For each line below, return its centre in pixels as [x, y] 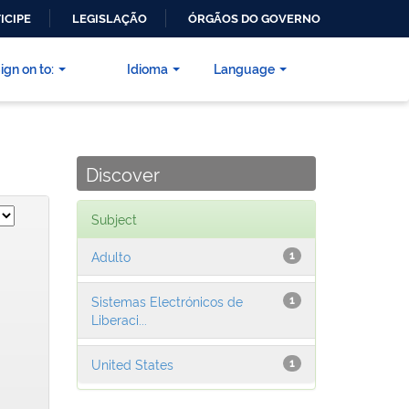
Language [244, 68]
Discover [122, 174]
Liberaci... [119, 320]
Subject [114, 219]
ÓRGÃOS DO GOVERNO [254, 19]
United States [132, 364]
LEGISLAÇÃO [110, 19]
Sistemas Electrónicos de [167, 301]
